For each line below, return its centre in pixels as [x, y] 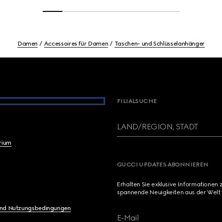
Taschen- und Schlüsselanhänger [160, 44]
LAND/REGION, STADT [157, 127]
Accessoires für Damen [76, 44]
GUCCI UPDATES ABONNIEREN [163, 165]
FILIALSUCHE [137, 101]
